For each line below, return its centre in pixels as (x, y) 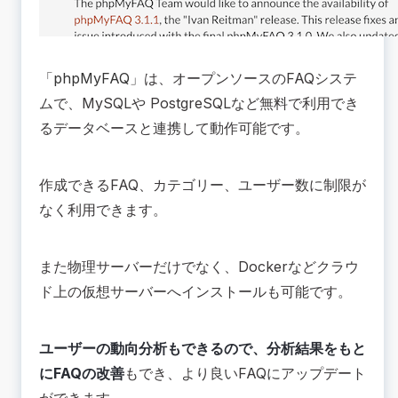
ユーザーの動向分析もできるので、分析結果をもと (203, 349)
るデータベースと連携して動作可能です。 (174, 128)
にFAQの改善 (82, 374)
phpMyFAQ (92, 79)
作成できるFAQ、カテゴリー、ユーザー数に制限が (203, 185)
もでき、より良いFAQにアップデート (245, 374)
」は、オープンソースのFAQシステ (243, 79)
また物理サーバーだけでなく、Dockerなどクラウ (199, 267)
